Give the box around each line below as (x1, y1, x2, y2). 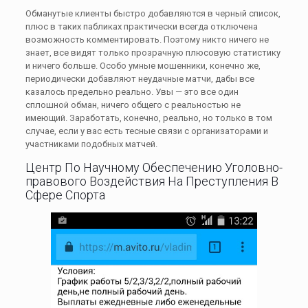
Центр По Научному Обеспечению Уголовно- (25, 160, 283, 175)
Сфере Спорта (25, 188, 105, 202)
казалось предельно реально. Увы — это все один (25, 87, 239, 97)
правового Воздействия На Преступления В (25, 174, 278, 188)
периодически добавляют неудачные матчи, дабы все (25, 74, 254, 84)
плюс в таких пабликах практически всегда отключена (25, 21, 258, 32)
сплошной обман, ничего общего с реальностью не (25, 100, 241, 110)
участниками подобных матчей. (25, 139, 157, 149)
